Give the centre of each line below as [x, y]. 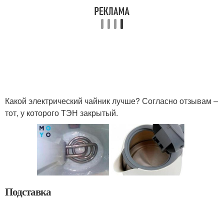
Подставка [28, 191]
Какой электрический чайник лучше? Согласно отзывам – [111, 100]
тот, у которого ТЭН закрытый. [62, 112]
